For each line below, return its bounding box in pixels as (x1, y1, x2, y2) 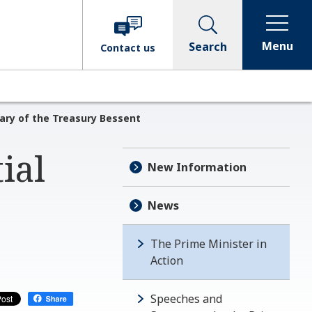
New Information (148, 159, 247, 175)
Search (188, 38, 227, 54)
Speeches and (150, 291, 222, 306)
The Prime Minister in (150, 236, 267, 251)
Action (150, 253, 183, 268)
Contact (100, 41, 143, 54)
